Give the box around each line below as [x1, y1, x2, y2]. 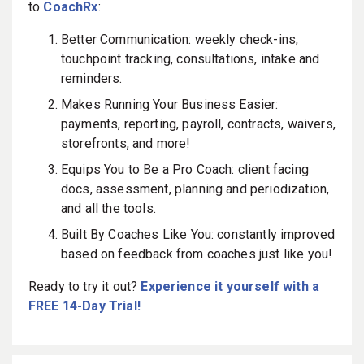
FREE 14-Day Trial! [28, 297, 141, 314]
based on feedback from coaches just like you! [61, 245, 333, 262]
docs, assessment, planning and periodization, [61, 180, 330, 197]
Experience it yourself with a [141, 278, 320, 294]
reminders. [61, 70, 123, 86]
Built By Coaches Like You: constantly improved [61, 226, 336, 242]
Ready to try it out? [28, 278, 141, 294]
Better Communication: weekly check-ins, [61, 31, 299, 47]
